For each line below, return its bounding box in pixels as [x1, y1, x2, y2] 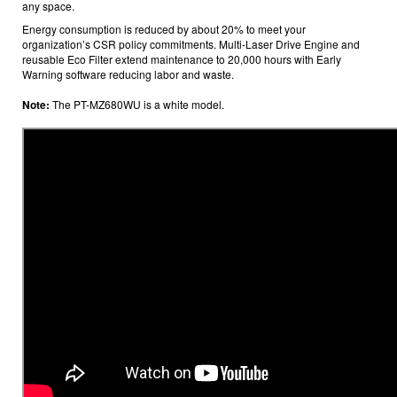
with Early [294, 51, 341, 66]
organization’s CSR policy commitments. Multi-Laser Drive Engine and [22, 35, 360, 51]
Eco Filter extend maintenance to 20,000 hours [67, 51, 292, 66]
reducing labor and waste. [109, 66, 234, 82]
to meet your [246, 20, 306, 36]
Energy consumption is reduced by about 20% [22, 20, 244, 36]
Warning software [22, 66, 106, 82]
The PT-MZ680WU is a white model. [50, 96, 224, 112]
